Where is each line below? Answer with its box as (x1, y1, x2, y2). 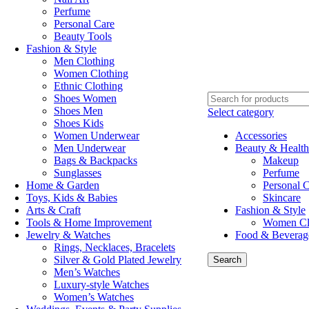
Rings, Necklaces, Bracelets (54, 241, 175, 253)
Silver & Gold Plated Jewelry (54, 254, 181, 266)
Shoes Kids (54, 117, 103, 129)
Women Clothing (54, 68, 128, 79)
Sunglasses (54, 167, 101, 179)
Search (213, 255, 241, 265)
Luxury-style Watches (54, 279, 149, 290)
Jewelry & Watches (26, 229, 110, 241)
